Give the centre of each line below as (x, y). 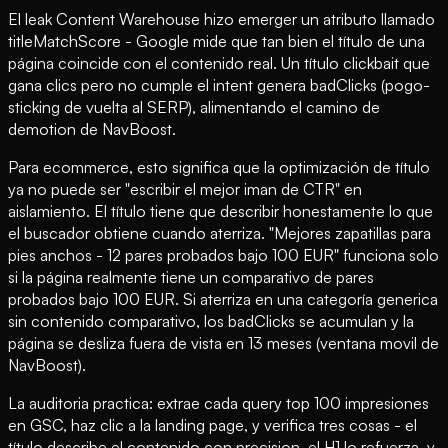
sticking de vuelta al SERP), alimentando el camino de (194, 107)
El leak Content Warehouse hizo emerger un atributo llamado (221, 19)
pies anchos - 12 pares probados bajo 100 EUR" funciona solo (223, 255)
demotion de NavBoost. (92, 129)
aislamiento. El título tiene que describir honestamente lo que (220, 211)
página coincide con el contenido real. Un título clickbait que (219, 63)
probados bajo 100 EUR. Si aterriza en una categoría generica (223, 299)
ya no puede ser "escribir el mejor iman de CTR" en (185, 189)
